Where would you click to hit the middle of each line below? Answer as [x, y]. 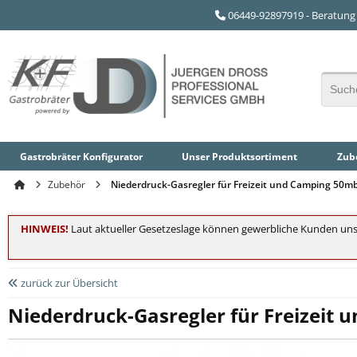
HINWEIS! [44, 229]
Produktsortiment [255, 156]
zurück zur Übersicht [68, 283]
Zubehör [67, 185]
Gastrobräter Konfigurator [81, 156]
